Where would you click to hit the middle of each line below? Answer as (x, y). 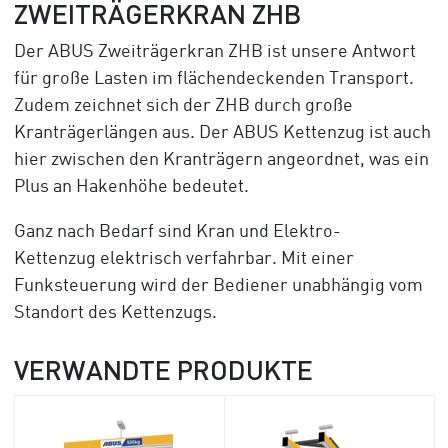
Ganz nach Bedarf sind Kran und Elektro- (177, 232)
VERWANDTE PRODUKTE (163, 370)
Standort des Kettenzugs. (115, 313)
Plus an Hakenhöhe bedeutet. (131, 187)
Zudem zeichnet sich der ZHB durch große (183, 106)
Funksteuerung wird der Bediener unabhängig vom (218, 286)
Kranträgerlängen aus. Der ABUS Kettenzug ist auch (222, 133)
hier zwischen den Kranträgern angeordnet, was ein (221, 160)
